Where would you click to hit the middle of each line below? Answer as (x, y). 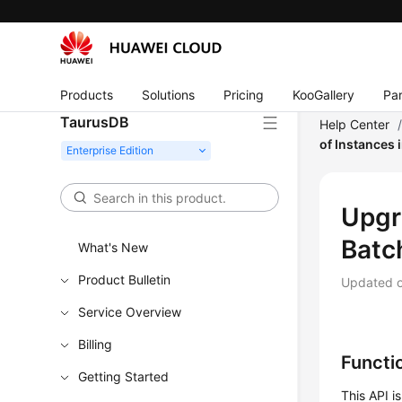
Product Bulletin (125, 280)
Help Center (355, 124)
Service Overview (130, 312)
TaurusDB (95, 122)
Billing (96, 344)
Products (87, 94)
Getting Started (124, 376)
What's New (114, 247)
